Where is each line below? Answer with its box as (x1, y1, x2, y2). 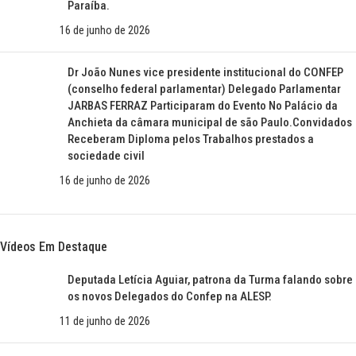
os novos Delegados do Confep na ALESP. (68, 289, 272, 304)
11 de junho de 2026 (60, 314, 150, 328)
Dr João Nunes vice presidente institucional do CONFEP (68, 65, 343, 79)
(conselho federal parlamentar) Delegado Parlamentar (68, 82, 341, 96)
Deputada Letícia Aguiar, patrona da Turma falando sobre (68, 273, 353, 287)
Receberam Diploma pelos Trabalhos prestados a (68, 132, 314, 146)
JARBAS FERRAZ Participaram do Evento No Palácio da (68, 99, 338, 113)
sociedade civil (68, 149, 145, 163)
